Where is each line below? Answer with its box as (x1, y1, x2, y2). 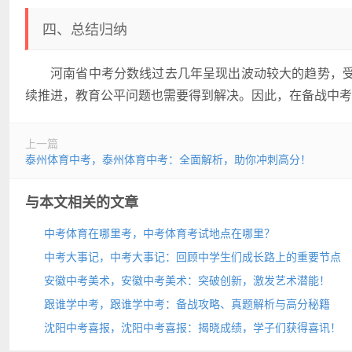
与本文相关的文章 (25, 192, 138, 212)
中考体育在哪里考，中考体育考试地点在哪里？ (44, 225, 275, 240)
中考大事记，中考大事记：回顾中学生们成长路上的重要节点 (44, 248, 341, 264)
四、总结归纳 (42, 18, 127, 38)
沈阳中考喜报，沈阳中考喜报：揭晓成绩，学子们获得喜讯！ (44, 319, 341, 335)
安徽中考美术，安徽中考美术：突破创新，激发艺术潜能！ (44, 272, 330, 288)
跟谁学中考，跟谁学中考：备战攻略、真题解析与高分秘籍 (44, 295, 330, 311)
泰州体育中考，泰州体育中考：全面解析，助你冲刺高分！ (25, 151, 311, 167)
